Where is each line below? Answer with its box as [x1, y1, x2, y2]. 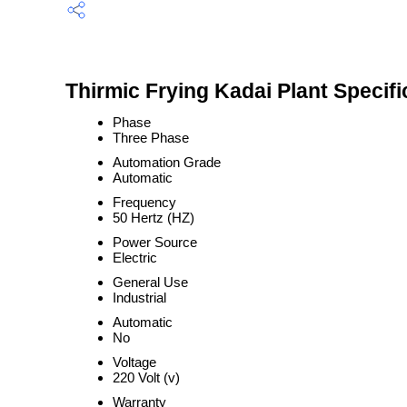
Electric [113, 250, 157, 265]
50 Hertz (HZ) [113, 210, 194, 225]
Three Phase [113, 130, 189, 145]
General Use [113, 274, 188, 290]
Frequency [113, 194, 176, 210]
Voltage [113, 354, 156, 370]
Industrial [113, 290, 166, 305]
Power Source [113, 234, 197, 250]
